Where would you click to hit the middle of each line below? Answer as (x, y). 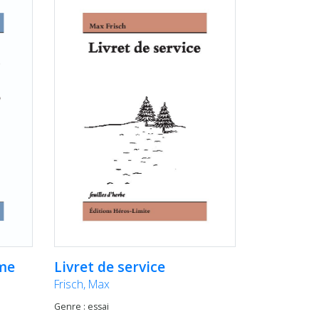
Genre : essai (82, 306)
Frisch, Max (82, 284)
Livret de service (110, 266)
